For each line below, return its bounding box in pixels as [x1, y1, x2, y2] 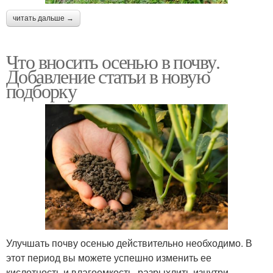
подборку [6, 77, 77, 104]
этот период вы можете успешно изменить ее [6, 250, 211, 265]
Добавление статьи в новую [6, 62, 210, 89]
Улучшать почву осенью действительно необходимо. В [6, 236, 252, 250]
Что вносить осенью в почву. [6, 48, 220, 74]
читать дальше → [13, 13, 74, 23]
